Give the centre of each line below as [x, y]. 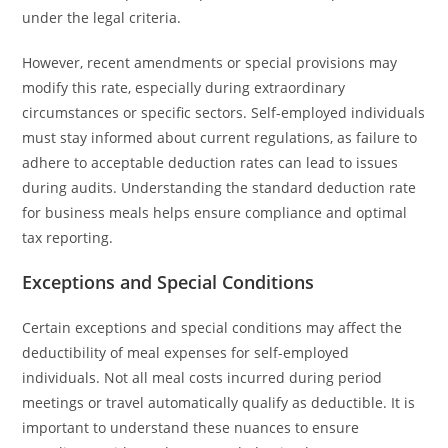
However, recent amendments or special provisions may [210, 62]
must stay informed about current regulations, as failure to [220, 137]
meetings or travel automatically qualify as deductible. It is [219, 402]
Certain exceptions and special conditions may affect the [212, 327]
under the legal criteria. [102, 17]
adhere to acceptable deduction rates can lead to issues [210, 162]
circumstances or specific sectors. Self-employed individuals [224, 112]
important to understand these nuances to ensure [191, 427]
